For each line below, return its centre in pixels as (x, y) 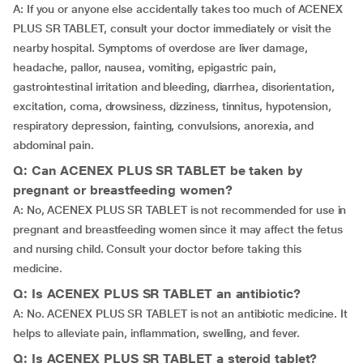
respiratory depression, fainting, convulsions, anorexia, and (164, 126)
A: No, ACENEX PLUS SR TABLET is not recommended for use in (180, 210)
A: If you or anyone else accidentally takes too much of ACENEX (178, 9)
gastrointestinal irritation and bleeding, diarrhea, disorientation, (174, 87)
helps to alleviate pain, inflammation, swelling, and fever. (157, 333)
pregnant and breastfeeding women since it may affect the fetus (178, 229)
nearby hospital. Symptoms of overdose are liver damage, (160, 48)
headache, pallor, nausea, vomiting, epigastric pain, (145, 67)
